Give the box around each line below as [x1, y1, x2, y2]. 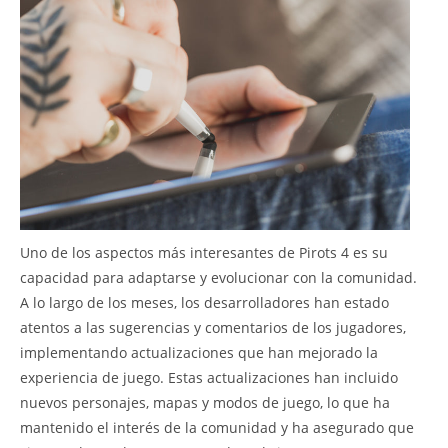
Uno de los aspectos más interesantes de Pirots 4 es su [20, 242, 388, 262]
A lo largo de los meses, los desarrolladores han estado [20, 292, 389, 312]
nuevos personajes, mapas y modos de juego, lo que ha [20, 392, 390, 412]
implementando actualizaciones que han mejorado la [20, 342, 378, 362]
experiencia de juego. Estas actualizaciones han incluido [20, 367, 398, 387]
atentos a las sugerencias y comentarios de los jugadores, [20, 317, 406, 337]
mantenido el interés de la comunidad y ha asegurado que [20, 417, 414, 437]
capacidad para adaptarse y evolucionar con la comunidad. [20, 267, 417, 287]
